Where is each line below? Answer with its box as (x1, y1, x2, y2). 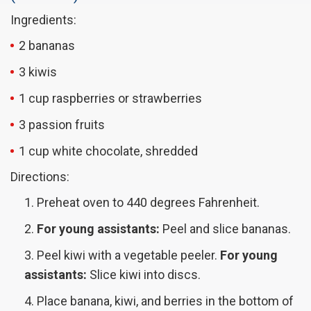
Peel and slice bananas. (160, 221, 291, 237)
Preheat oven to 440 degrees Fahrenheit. (37, 195, 260, 210)
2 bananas (19, 38, 75, 53)
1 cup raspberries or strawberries (19, 91, 202, 106)
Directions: (10, 169, 69, 185)
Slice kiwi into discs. (87, 267, 201, 283)
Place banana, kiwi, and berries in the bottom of (37, 294, 294, 309)
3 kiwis (19, 65, 57, 80)
